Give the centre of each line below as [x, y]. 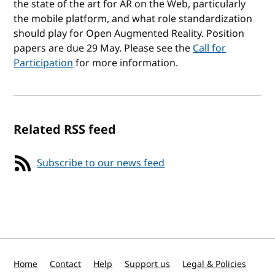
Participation [44, 63]
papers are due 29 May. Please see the [103, 48]
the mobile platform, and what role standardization [133, 19]
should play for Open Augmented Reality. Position [129, 33]
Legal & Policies [215, 264]
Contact [66, 264]
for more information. [126, 63]
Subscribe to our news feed [101, 163]
